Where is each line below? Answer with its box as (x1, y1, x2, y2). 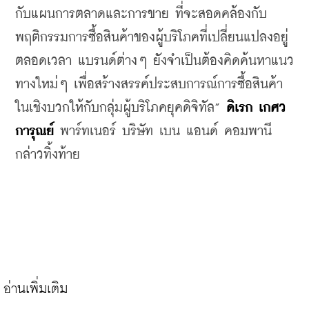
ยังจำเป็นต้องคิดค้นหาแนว (153, 54, 294, 68)
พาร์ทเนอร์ (60, 125, 116, 138)
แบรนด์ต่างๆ (78, 54, 147, 68)
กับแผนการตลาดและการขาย (15, 8, 169, 21)
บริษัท (122, 125, 153, 138)
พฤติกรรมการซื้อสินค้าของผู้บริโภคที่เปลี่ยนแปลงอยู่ (15, 31, 288, 44)
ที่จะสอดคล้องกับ (175, 8, 267, 21)
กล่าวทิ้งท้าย (15, 148, 80, 161)
